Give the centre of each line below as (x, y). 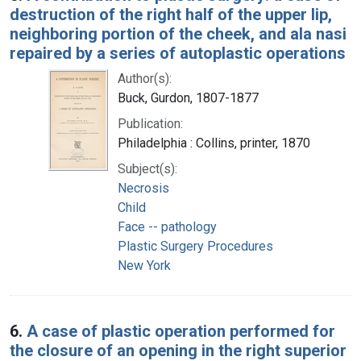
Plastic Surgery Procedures (195, 246)
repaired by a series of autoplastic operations (178, 53)
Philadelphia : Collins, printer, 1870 (214, 143)
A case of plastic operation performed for (181, 331)
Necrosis (143, 188)
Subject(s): (147, 168)
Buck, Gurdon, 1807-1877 (188, 98)
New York (144, 265)
